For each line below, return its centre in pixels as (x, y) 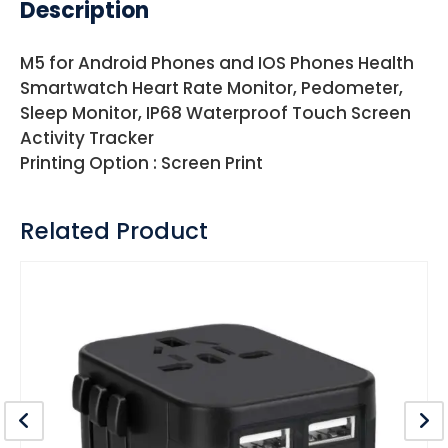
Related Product (114, 231)
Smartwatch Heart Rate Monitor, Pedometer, (211, 88)
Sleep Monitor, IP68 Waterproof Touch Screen (215, 113)
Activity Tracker (87, 138)
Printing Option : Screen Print (141, 163)
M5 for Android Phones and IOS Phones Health (217, 63)
